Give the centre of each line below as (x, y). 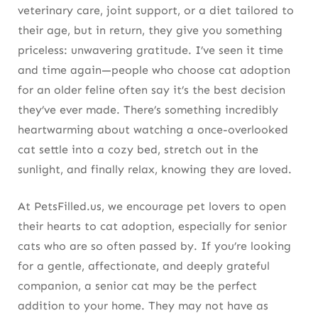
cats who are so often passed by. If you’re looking (154, 246)
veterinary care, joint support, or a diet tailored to (156, 10)
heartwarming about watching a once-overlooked (153, 129)
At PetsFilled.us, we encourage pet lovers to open (152, 206)
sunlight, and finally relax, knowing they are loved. (155, 169)
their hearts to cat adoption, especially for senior (152, 226)
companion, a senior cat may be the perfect (137, 285)
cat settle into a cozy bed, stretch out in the (138, 149)
